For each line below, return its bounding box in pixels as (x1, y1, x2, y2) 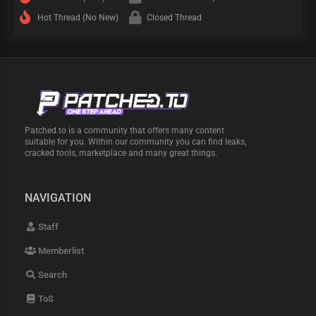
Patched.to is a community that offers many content (25, 126, 225, 136)
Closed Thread (140, 13, 202, 23)
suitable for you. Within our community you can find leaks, (25, 137, 247, 147)
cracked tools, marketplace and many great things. (25, 148, 218, 159)
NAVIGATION (25, 191, 92, 205)
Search (36, 269, 68, 281)
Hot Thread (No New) (31, 13, 119, 23)
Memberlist (36, 245, 85, 257)
